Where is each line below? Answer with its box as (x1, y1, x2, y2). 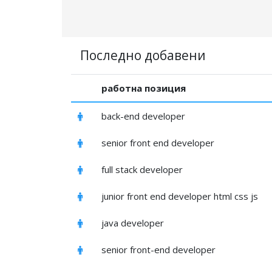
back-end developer (101, 110, 186, 123)
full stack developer (101, 163, 183, 176)
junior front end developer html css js (101, 190, 259, 203)
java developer (101, 217, 165, 229)
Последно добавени (80, 47, 206, 64)
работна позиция (101, 82, 186, 95)
